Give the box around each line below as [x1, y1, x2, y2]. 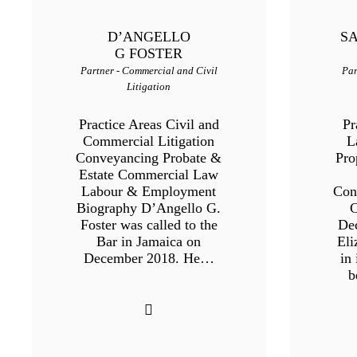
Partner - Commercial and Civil [80, 65, 218, 77]
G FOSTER [115, 45, 183, 62]
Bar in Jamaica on [96, 233, 202, 250]
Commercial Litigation [83, 133, 215, 150]
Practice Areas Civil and [78, 116, 219, 133]
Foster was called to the [80, 217, 218, 233]
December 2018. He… [83, 250, 214, 267]
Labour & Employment [81, 183, 217, 200]
